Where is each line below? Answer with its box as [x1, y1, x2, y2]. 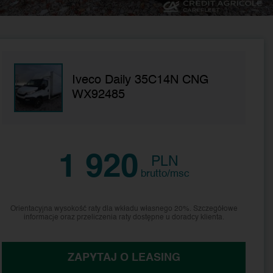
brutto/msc [140, 168, 190, 179]
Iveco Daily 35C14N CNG [72, 74, 210, 87]
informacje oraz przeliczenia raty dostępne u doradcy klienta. [23, 213, 224, 221]
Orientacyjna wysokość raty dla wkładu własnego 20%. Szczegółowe [10, 205, 238, 213]
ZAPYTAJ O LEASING [67, 252, 180, 263]
